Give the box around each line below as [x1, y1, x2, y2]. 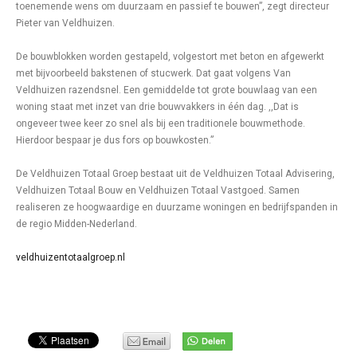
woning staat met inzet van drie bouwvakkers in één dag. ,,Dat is [16, 101, 299, 112]
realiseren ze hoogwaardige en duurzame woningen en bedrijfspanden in [16, 202, 338, 213]
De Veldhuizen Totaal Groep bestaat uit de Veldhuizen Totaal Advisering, [16, 168, 335, 179]
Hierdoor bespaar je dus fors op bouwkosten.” [16, 135, 214, 146]
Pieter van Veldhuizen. [16, 18, 115, 29]
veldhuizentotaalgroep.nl [16, 252, 125, 263]
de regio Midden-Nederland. [16, 218, 137, 229]
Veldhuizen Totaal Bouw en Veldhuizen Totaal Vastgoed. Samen [16, 185, 300, 196]
